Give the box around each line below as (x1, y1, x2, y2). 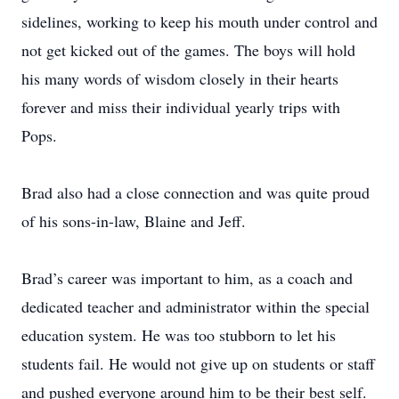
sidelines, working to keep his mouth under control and (21, 11, 378, 32)
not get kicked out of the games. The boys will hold (21, 39, 355, 61)
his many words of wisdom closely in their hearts (21, 68, 338, 89)
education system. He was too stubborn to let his (21, 324, 336, 346)
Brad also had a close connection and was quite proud (21, 182, 370, 203)
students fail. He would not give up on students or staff (21, 353, 375, 374)
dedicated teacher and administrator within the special (21, 296, 370, 317)
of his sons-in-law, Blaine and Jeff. (21, 210, 246, 232)
